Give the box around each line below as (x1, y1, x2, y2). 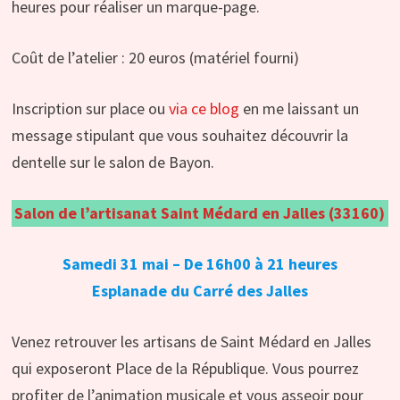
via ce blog (168, 98, 239, 120)
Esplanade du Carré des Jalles (91, 280, 308, 302)
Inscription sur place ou (11, 98, 169, 120)
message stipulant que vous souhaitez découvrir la (11, 125, 348, 146)
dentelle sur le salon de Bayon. (11, 152, 214, 173)
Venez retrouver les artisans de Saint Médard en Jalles (11, 331, 371, 353)
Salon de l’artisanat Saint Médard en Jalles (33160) (14, 203, 386, 224)
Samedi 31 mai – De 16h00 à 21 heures (62, 254, 337, 275)
